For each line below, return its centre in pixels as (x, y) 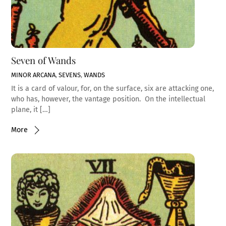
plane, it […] (31, 110)
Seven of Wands (44, 61)
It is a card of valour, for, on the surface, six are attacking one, (113, 89)
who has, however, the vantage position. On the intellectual (108, 99)
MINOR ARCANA (34, 75)
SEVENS (70, 75)
